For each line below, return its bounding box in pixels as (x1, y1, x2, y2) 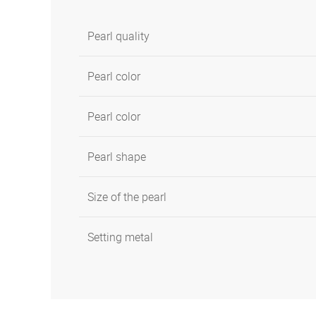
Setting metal (87, 229, 153, 245)
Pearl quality (87, 28, 150, 44)
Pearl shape (87, 149, 146, 164)
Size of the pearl (87, 189, 166, 205)
